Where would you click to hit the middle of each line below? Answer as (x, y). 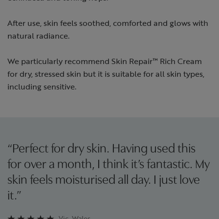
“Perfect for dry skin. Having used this (101, 150)
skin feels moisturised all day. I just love (104, 181)
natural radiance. (38, 36)
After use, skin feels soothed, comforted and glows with (108, 23)
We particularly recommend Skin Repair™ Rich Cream (105, 61)
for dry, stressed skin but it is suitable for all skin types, (106, 74)
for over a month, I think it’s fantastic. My (109, 165)
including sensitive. (42, 87)
